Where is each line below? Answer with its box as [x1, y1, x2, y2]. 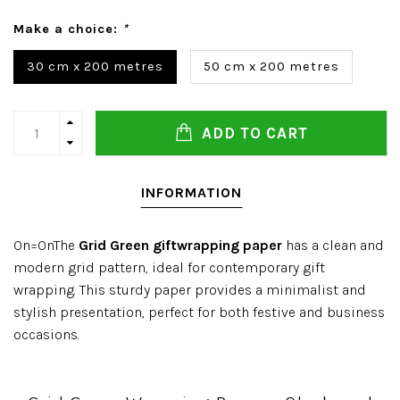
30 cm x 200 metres [27, 59, 163, 74]
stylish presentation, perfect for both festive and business [13, 304, 385, 321]
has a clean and [282, 237, 384, 254]
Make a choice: [13, 21, 122, 37]
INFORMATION [140, 184, 242, 201]
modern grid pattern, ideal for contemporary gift [13, 259, 325, 276]
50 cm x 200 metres [204, 59, 339, 74]
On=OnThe [13, 237, 79, 254]
